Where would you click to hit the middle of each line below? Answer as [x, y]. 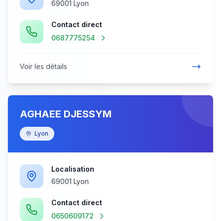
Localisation [73, 169]
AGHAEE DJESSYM [66, 114]
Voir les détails [43, 66]
